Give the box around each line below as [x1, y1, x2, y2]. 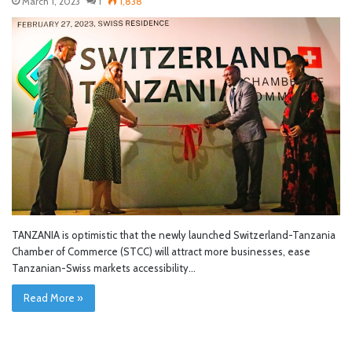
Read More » [24, 291, 83, 304]
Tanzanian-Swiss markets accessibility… [12, 261, 196, 274]
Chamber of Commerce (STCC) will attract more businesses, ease [12, 244, 310, 258]
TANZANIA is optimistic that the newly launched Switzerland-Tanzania [12, 228, 335, 241]
